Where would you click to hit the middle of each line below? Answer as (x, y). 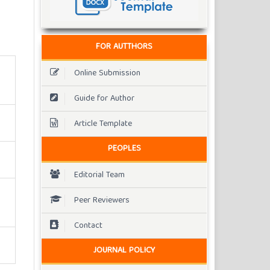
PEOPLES (124, 149)
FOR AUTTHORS (124, 47)
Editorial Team (99, 175)
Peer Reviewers (102, 200)
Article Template (103, 124)
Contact (88, 226)
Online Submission (107, 73)
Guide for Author (104, 99)
